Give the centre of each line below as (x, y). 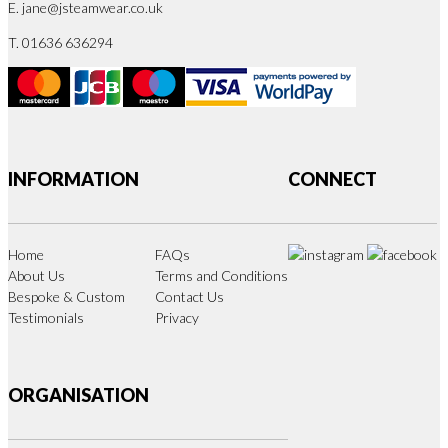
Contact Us (189, 296)
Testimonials (46, 317)
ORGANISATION (78, 394)
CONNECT (332, 178)
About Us (36, 275)
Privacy (177, 317)
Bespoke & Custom (66, 296)
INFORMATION (73, 178)
